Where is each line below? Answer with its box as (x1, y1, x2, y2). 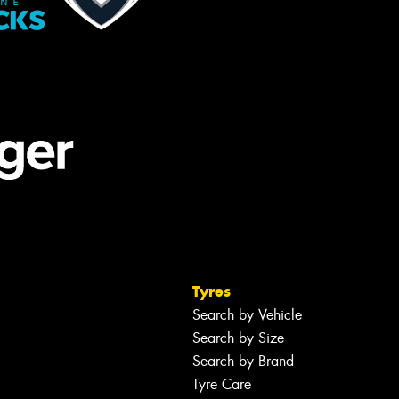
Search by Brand (192, 351, 294, 370)
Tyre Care (192, 374, 251, 394)
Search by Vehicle (192, 305, 302, 324)
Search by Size (192, 328, 284, 347)
